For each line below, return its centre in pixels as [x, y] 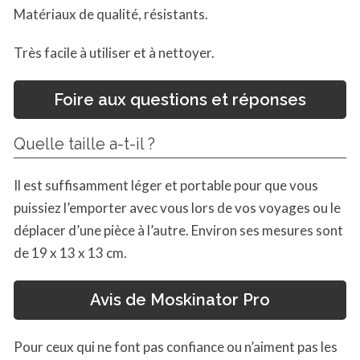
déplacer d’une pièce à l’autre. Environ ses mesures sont [178, 231]
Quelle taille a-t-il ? [84, 144]
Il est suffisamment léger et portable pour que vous [166, 186]
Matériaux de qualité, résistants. [111, 14]
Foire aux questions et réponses [180, 100]
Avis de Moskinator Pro [180, 300]
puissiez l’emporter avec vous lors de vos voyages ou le [177, 208]
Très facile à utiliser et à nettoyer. [114, 52]
